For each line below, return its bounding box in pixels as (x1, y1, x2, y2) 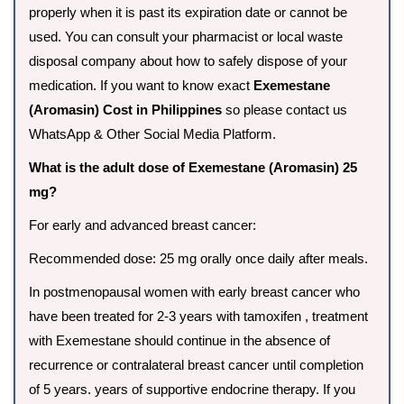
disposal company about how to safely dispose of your (29, 53, 347, 69)
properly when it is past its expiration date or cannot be (29, 5, 347, 21)
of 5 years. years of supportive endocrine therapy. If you (29, 381, 355, 398)
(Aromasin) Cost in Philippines (29, 102, 222, 118)
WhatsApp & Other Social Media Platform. (29, 126, 276, 142)
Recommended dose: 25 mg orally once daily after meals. (29, 251, 368, 267)
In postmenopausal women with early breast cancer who (29, 284, 360, 300)
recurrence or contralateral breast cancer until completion (29, 357, 363, 373)
